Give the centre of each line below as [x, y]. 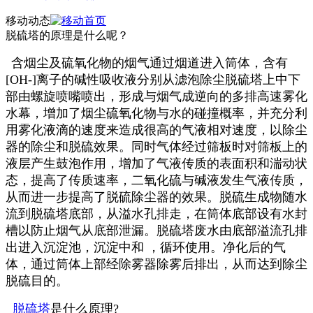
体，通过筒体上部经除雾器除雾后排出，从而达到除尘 [156, 264]
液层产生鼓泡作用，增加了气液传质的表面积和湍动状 [156, 163]
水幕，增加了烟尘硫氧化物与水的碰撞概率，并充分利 [156, 113]
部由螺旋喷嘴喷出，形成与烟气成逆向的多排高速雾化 [156, 96]
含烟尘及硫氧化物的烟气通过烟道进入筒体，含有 [150, 63]
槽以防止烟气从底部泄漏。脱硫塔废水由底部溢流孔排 [156, 231]
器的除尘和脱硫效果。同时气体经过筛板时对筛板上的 [156, 147]
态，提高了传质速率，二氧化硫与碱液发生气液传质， [156, 180]
